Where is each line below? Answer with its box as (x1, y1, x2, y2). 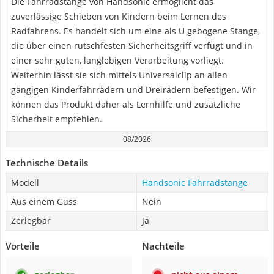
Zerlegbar (11, 215, 51, 226)
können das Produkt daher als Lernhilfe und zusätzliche (11, 98, 240, 110)
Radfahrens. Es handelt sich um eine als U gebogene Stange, (11, 25, 260, 37)
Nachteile (142, 240, 185, 252)
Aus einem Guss (11, 196, 77, 207)
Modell (11, 177, 39, 188)
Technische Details (6, 157, 88, 169)
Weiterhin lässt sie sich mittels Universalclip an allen (11, 69, 228, 81)
